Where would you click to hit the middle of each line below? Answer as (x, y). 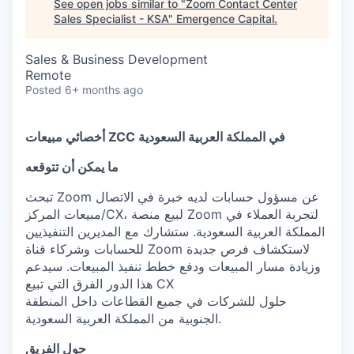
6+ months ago (104, 90)
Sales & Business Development (117, 59)
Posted (43, 90)
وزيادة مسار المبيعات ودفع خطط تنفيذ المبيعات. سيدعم (173, 266)
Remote (48, 75)
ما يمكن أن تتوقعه (72, 167)
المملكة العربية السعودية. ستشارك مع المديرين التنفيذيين (175, 232)
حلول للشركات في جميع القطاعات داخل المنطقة (156, 301)
